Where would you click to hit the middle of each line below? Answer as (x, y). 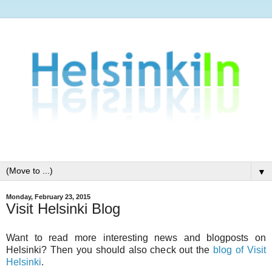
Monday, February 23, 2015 (48, 197)
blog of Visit (240, 250)
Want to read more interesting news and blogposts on (136, 237)
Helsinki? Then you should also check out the (110, 250)
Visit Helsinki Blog (63, 209)
